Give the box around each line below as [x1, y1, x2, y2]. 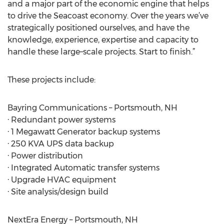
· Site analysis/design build [7, 187, 108, 196]
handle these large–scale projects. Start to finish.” [7, 47, 195, 56]
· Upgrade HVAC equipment [7, 175, 116, 184]
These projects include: [7, 75, 95, 84]
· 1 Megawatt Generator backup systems [7, 127, 160, 136]
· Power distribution [7, 151, 83, 160]
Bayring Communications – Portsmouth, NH [7, 103, 177, 112]
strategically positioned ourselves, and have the [7, 23, 189, 32]
